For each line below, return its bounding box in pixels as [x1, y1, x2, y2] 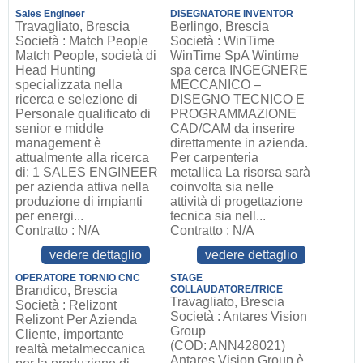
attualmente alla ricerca [15, 151, 149, 164]
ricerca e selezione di [15, 92, 138, 106]
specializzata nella [15, 78, 122, 92]
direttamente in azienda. [170, 136, 309, 150]
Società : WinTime [170, 34, 275, 48]
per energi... [15, 209, 83, 223]
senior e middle [15, 122, 104, 135]
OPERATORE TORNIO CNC [15, 272, 140, 284]
